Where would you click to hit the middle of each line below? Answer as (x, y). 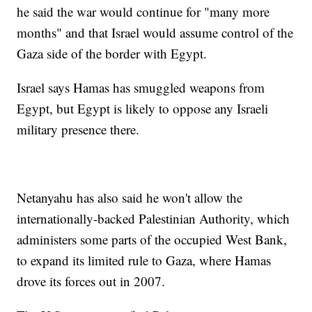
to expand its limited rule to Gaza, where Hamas (144, 260)
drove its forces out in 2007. (91, 281)
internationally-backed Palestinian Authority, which (154, 218)
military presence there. (78, 129)
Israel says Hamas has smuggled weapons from (141, 87)
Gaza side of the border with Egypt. (112, 53)
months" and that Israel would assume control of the (155, 32)
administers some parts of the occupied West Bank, (152, 239)
